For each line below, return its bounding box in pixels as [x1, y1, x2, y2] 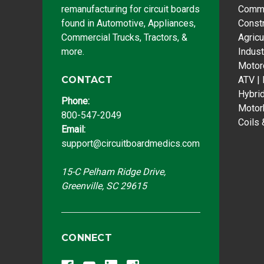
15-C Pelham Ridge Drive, [61, 166, 166, 177]
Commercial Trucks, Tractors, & [61, 31, 187, 43]
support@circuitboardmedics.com [61, 137, 200, 149]
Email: [61, 123, 85, 135]
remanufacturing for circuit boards [61, 3, 200, 15]
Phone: [61, 95, 90, 107]
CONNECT [61, 232, 112, 243]
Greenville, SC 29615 [61, 180, 147, 192]
